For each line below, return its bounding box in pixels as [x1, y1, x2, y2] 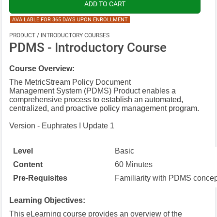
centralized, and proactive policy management [9, 104, 167, 112]
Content [13, 160, 43, 169]
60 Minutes [114, 160, 153, 169]
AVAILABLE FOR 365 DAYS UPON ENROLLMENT [12, 16, 128, 23]
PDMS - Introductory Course [9, 40, 167, 55]
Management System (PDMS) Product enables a [9, 86, 176, 95]
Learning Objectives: [9, 196, 88, 204]
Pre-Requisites [13, 173, 67, 182]
